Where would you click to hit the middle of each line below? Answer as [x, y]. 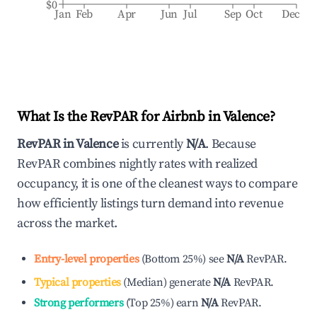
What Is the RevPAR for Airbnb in [120, 117]
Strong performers [79, 303]
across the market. [67, 223]
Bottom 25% [174, 259]
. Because [231, 144]
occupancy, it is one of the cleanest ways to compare [157, 184]
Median [145, 282]
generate [190, 282]
